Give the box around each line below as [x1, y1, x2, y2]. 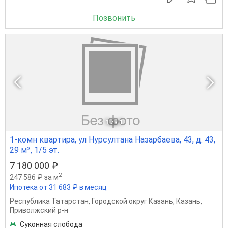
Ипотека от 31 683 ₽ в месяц [10, 183, 107, 191]
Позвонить [93, 13, 135, 23]
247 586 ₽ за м [10, 173, 59, 181]
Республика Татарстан [10, 196, 89, 205]
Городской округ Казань [92, 196, 173, 205]
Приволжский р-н [10, 206, 68, 214]
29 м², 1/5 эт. [10, 145, 59, 155]
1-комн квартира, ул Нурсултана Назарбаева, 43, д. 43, [10, 134, 215, 145]
